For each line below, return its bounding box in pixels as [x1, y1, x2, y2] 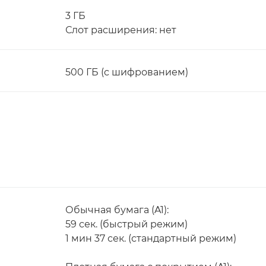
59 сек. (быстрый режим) [65, 218, 188, 230]
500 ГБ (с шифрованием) [65, 66, 188, 78]
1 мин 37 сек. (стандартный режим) [65, 233, 236, 244]
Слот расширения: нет [65, 24, 176, 36]
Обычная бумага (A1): [65, 204, 169, 216]
